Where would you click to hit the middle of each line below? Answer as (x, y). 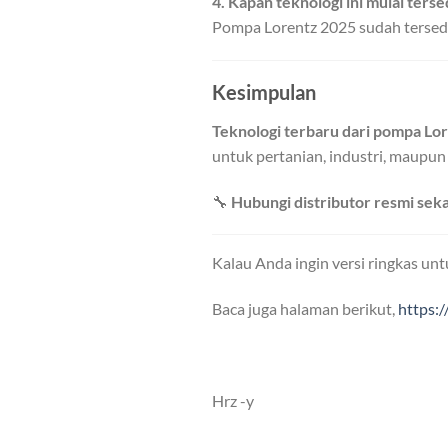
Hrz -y (233, 400)
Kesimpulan (264, 91)
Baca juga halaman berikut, (305, 309)
